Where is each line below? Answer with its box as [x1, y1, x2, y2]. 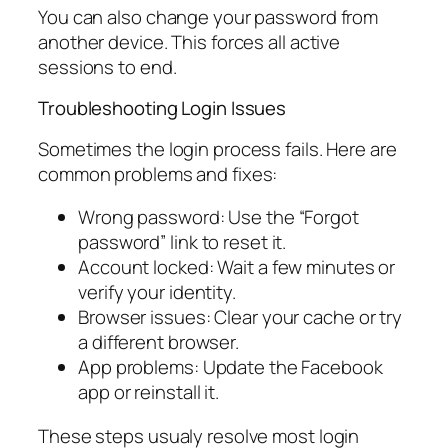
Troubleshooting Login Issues [38, 95, 287, 122]
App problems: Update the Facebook [78, 354, 383, 381]
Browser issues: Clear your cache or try [78, 304, 403, 331]
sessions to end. [38, 53, 177, 80]
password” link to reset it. [78, 229, 287, 256]
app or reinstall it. [78, 379, 219, 406]
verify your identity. [78, 279, 236, 306]
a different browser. [78, 329, 239, 356]
